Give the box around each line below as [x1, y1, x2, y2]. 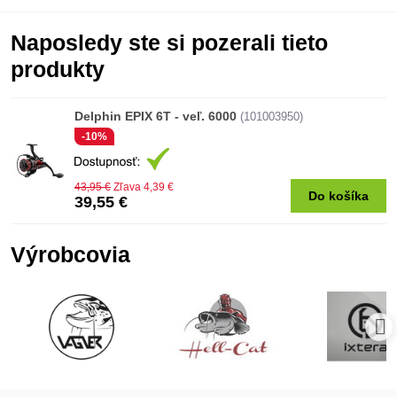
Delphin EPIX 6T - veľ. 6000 [74, 109, 237, 124]
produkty [11, 58, 105, 82]
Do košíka [308, 189, 369, 203]
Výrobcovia [11, 243, 130, 267]
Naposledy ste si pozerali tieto [11, 31, 328, 56]
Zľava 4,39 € [113, 181, 174, 193]
